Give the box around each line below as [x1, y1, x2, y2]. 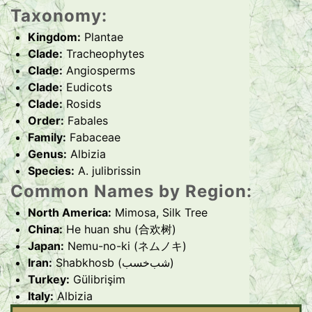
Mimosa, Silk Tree [111, 205, 208, 219]
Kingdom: [28, 29, 81, 44]
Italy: [28, 288, 54, 303]
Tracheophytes [63, 46, 144, 61]
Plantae [81, 29, 123, 44]
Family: [28, 130, 66, 144]
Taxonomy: [10, 5, 107, 26]
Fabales [64, 113, 108, 127]
